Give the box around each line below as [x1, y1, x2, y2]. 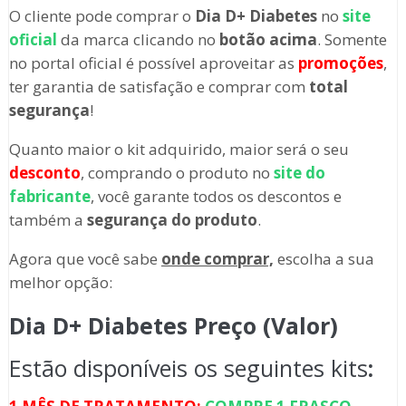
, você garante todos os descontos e [90, 186, 342, 208]
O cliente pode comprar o [8, 5, 195, 27]
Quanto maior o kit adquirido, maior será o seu [8, 139, 349, 160]
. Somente [316, 29, 387, 51]
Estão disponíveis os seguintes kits [8, 353, 368, 384]
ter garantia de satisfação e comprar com [8, 76, 309, 98]
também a [8, 209, 87, 231]
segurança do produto [86, 209, 257, 231]
